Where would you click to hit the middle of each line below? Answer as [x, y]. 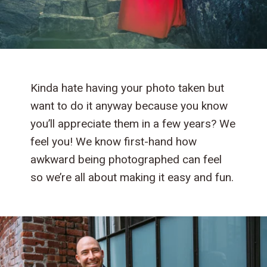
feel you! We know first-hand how [114, 141]
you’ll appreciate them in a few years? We [133, 123]
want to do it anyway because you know [129, 105]
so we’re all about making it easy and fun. [132, 177]
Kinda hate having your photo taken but [128, 88]
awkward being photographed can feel [126, 159]
